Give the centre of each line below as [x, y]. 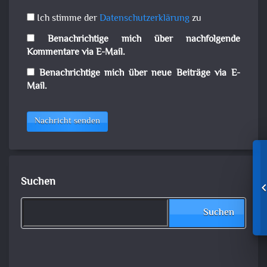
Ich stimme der [67, 19]
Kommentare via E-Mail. [76, 53]
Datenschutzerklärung [145, 19]
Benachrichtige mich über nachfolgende [144, 40]
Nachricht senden [67, 122]
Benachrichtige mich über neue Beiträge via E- [140, 74]
